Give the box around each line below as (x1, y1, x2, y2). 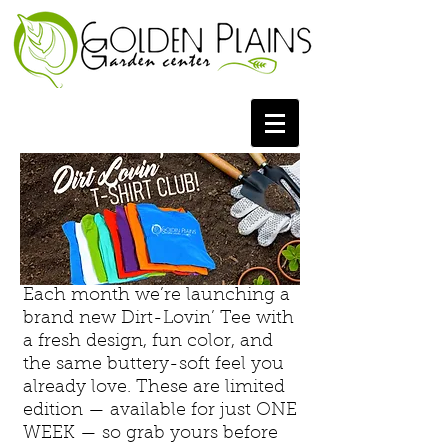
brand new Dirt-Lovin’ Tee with (23, 310, 294, 328)
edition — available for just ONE (23, 402, 297, 420)
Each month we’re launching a (23, 287, 290, 305)
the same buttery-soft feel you (23, 356, 284, 374)
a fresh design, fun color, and (23, 333, 273, 351)
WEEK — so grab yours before (23, 425, 278, 443)
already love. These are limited (23, 379, 285, 397)
